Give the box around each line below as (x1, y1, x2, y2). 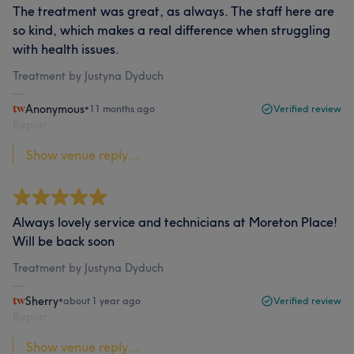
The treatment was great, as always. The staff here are (13, 3, 334, 19)
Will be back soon (13, 233, 115, 249)
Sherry (25, 294, 58, 308)
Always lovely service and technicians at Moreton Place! (13, 214, 337, 230)
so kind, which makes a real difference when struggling (13, 22, 330, 38)
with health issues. (13, 41, 119, 57)
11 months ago (89, 103, 155, 115)
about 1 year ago (63, 295, 141, 307)
